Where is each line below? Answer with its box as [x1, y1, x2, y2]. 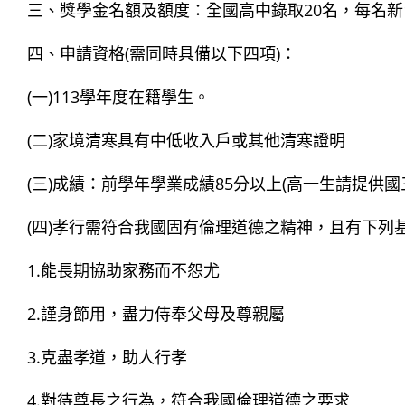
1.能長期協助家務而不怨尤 [27, 259, 220, 281]
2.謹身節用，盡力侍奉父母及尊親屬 [27, 303, 285, 325]
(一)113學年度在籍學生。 [27, 86, 210, 108]
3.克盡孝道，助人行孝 [27, 346, 187, 368]
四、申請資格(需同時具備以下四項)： [27, 42, 297, 64]
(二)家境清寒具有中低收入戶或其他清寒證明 [27, 129, 345, 151]
